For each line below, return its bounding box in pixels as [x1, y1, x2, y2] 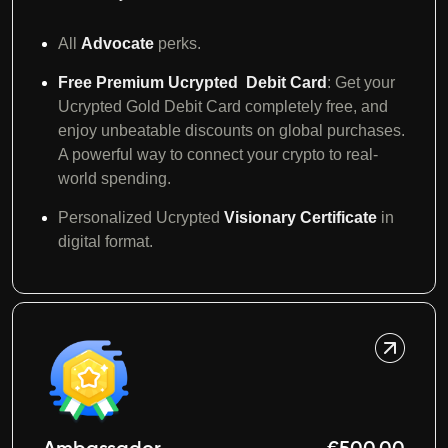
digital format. [58, 232, 153, 250]
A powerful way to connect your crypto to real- [58, 145, 378, 163]
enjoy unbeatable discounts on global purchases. [58, 121, 405, 139]
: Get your [327, 73, 395, 91]
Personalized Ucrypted [58, 208, 224, 226]
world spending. [58, 169, 171, 187]
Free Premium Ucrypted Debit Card [58, 73, 327, 91]
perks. [158, 34, 201, 52]
